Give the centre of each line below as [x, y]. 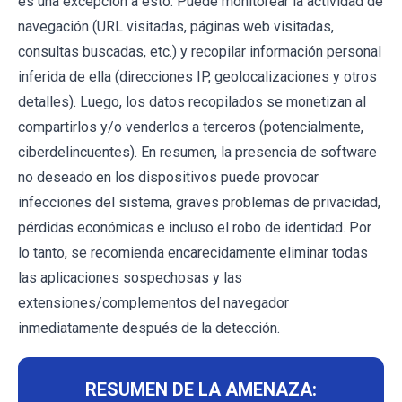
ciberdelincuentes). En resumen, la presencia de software [197, 152]
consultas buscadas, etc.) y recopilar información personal [200, 51]
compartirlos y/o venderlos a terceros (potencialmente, [191, 127]
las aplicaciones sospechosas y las [130, 277]
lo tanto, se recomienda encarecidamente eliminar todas [193, 252]
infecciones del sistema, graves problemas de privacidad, [199, 202]
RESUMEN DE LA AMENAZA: [201, 389]
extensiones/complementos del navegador [153, 302]
